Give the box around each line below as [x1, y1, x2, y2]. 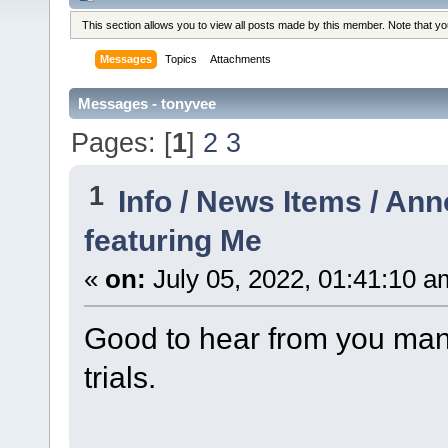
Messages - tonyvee [78, 95, 216, 113]
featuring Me [83, 223, 262, 258]
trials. [83, 360, 156, 395]
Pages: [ [71, 126, 173, 158]
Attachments [210, 53, 272, 66]
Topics [165, 53, 198, 66]
